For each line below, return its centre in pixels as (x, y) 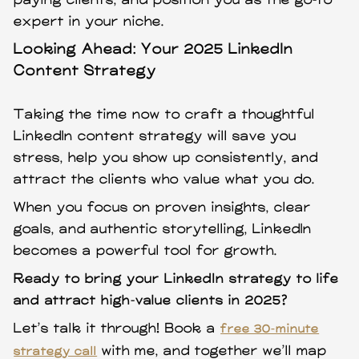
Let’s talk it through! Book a (117, 329)
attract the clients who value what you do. (165, 179)
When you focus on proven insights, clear (163, 208)
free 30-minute (270, 329)
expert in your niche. (89, 22)
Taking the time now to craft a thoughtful (165, 115)
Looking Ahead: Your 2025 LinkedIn (154, 49)
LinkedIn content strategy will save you (155, 136)
